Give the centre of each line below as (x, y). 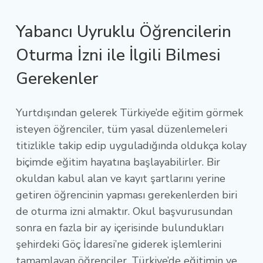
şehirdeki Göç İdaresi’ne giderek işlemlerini (119, 244)
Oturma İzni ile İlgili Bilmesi (118, 55)
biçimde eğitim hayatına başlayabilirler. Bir (118, 162)
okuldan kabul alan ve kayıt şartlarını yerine (121, 178)
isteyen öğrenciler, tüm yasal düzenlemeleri (122, 129)
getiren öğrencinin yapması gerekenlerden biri (127, 195)
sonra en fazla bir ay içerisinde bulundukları (120, 227)
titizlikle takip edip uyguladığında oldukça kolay (131, 145)
